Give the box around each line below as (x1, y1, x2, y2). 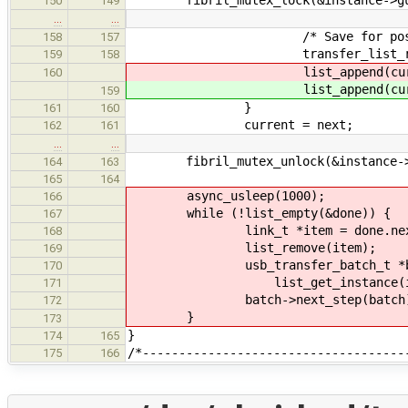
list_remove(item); (128, 240, 376, 255)
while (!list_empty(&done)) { (128, 205, 391, 220)
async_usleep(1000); (128, 188, 325, 203)
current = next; (127, 117, 353, 132)
